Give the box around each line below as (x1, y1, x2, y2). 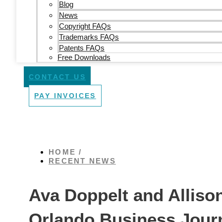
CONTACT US (29, 73, 86, 81)
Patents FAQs (59, 44, 105, 52)
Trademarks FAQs (59, 33, 119, 41)
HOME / (49, 148, 82, 156)
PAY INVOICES (34, 92, 96, 100)
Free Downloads (57, 53, 111, 61)
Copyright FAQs (59, 22, 111, 30)
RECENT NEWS (49, 157, 116, 165)
